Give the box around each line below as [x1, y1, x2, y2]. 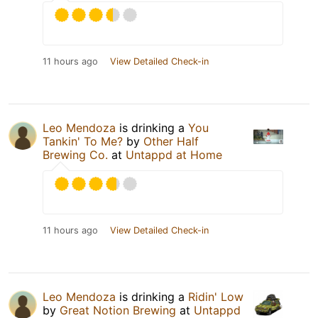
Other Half [143, 133, 199, 148]
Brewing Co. [43, 147, 108, 162]
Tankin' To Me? [43, 133, 123, 148]
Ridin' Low [188, 289, 243, 304]
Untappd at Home [126, 147, 222, 162]
